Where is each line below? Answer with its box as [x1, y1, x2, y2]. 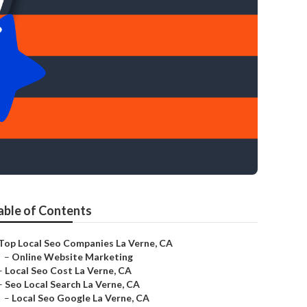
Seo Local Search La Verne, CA [5, 278, 140, 290]
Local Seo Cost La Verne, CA [5, 265, 132, 276]
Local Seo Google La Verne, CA [12, 292, 149, 304]
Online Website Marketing [12, 251, 133, 262]
